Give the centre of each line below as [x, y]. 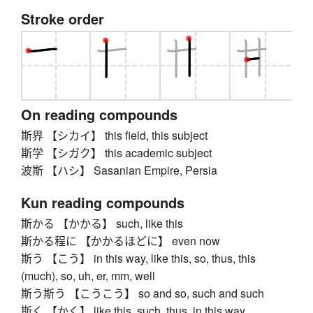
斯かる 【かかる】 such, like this [102, 224]
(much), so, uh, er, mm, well [88, 276]
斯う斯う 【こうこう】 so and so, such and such [143, 293]
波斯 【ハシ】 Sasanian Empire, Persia [119, 170]
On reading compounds [99, 115]
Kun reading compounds [103, 203]
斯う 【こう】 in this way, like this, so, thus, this [138, 259]
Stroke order [63, 19]
